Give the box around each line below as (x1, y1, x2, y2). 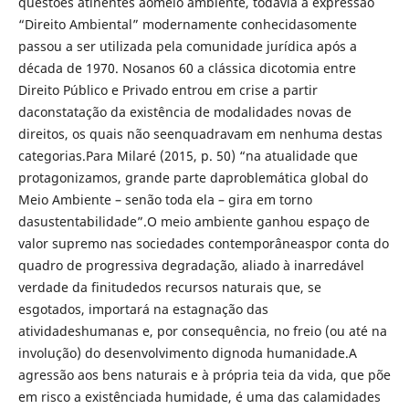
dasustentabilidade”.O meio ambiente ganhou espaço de (17, 212, 370, 230)
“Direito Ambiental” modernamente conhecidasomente (17, 15, 357, 33)
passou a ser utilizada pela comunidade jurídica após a (17, 37, 357, 55)
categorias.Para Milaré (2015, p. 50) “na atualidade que (17, 146, 358, 164)
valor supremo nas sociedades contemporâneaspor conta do (17, 234, 389, 252)
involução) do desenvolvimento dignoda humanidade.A (17, 343, 357, 362)
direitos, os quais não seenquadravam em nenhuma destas (17, 124, 383, 142)
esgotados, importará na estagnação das (17, 299, 268, 318)
